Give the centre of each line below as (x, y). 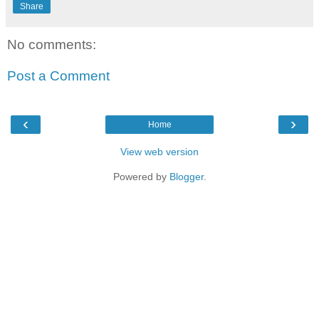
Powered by (141, 177)
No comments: (52, 45)
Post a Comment (58, 75)
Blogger (186, 177)
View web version (159, 152)
